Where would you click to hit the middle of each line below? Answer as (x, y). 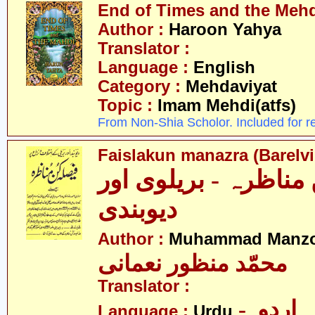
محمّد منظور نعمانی (193, 264)
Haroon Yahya (225, 30)
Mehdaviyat (231, 86)
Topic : (128, 105)
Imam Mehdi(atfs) (227, 105)
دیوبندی (137, 210)
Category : (142, 86)
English (224, 67)
